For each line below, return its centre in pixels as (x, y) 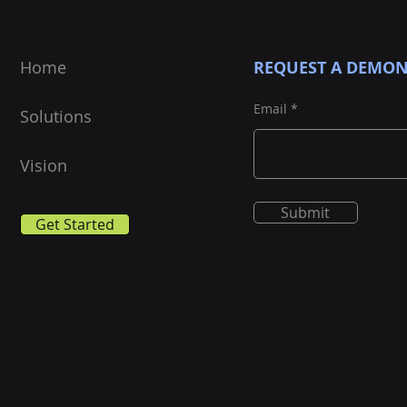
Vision (44, 165)
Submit (306, 213)
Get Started (75, 224)
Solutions (56, 116)
